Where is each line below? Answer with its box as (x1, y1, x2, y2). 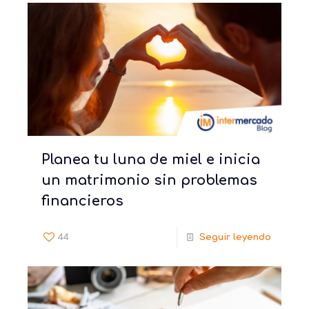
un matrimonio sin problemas (41, 172, 257, 188)
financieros (41, 192, 123, 209)
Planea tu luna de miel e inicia (41, 151, 260, 168)
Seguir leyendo (199, 232, 271, 242)
